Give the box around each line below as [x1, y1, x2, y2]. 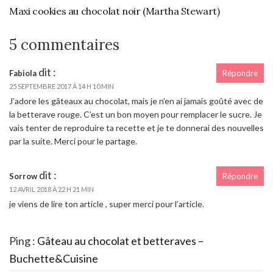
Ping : [9, 234, 37, 248]
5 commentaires [9, 35, 119, 55]
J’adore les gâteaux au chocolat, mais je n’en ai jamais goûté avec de [9, 96, 263, 107]
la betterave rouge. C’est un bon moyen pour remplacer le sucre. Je [9, 109, 262, 120]
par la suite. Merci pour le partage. [9, 136, 137, 147]
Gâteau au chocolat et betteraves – [37, 234, 204, 248]
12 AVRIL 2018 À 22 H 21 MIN [9, 185, 94, 194]
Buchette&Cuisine [9, 252, 98, 266]
